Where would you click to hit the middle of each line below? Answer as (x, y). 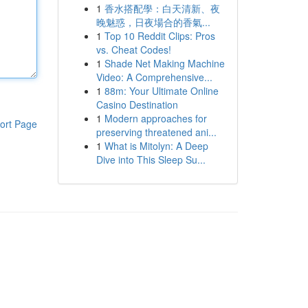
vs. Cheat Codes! (133, 49)
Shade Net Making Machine (164, 63)
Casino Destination (137, 104)
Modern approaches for (155, 118)
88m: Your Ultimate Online (161, 91)
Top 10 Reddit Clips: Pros (159, 36)
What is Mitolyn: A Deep (156, 146)
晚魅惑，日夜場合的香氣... (153, 22)
